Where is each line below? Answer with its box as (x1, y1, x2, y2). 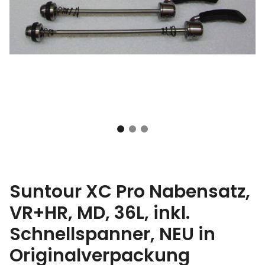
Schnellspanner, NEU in (9, 221, 215, 247)
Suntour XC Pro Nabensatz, (9, 179, 250, 204)
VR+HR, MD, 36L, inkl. (9, 200, 190, 225)
